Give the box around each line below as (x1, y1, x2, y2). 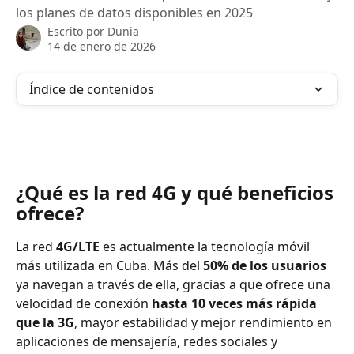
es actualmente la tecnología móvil (100, 237, 313, 255)
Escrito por (47, 24, 107, 39)
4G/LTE (56, 237, 100, 255)
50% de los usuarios (203, 256, 326, 274)
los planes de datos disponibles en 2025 (16, 4, 253, 21)
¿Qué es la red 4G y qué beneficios (16, 179, 338, 205)
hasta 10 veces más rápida (152, 294, 320, 312)
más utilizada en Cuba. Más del (16, 256, 203, 274)
